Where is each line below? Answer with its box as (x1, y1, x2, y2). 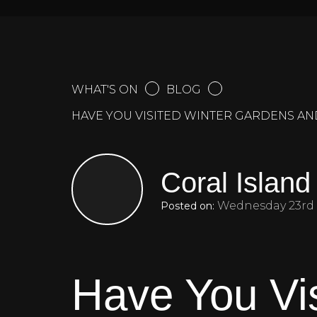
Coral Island (160, 166, 311, 198)
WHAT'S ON (71, 83, 138, 97)
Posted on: (160, 199, 214, 212)
